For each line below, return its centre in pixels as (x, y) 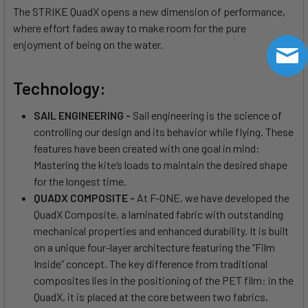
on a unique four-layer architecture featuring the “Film (154, 247)
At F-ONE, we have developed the (213, 197)
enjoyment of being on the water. (88, 44)
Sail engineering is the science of (207, 115)
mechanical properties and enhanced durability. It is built (161, 230)
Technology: (59, 88)
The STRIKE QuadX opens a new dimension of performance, (149, 11)
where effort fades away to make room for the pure (130, 27)
